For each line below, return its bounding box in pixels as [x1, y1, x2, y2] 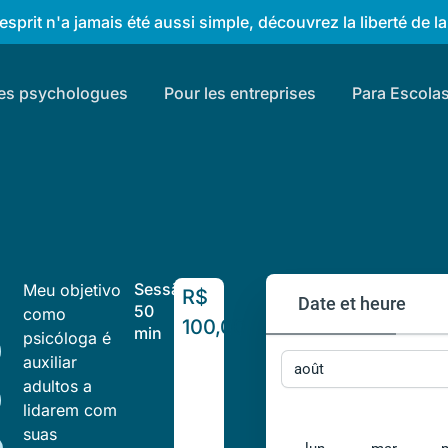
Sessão [134, 279, 191, 299]
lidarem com [22, 400, 117, 420]
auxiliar [22, 352, 77, 372]
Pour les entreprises [163, 83, 316, 103]
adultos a [22, 376, 92, 396]
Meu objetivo [22, 280, 121, 300]
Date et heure [298, 293, 407, 314]
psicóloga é [22, 328, 111, 348]
